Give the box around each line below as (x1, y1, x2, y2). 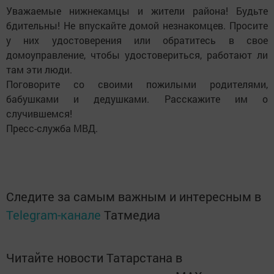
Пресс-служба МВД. (6, 122, 98, 135)
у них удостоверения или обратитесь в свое (6, 34, 268, 46)
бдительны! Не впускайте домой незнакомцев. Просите (6, 19, 268, 32)
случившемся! (6, 107, 72, 120)
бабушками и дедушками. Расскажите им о (6, 92, 268, 105)
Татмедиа (104, 207, 160, 223)
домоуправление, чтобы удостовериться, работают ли (6, 48, 268, 61)
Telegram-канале (6, 207, 101, 223)
